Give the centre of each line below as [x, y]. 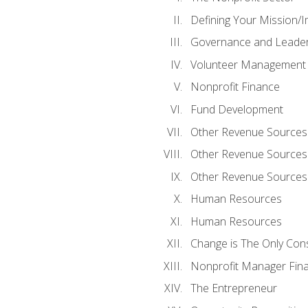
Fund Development [236, 109]
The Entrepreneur [233, 288]
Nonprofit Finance [235, 87]
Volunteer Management [248, 64]
